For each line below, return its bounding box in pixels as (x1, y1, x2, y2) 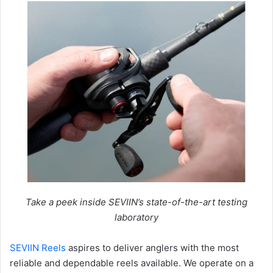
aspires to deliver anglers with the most (66, 242, 239, 254)
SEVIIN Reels (10, 242, 66, 254)
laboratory (115, 211, 158, 224)
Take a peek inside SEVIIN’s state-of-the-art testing (26, 196, 247, 208)
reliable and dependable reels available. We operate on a (10, 257, 253, 269)
